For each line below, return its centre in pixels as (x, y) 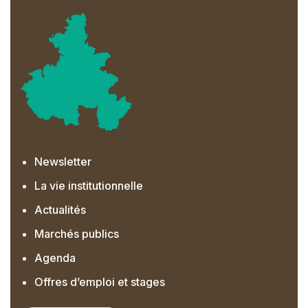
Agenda (55, 257)
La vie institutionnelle (89, 185)
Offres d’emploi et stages (100, 282)
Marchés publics (77, 233)
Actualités (60, 209)
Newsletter (63, 161)
